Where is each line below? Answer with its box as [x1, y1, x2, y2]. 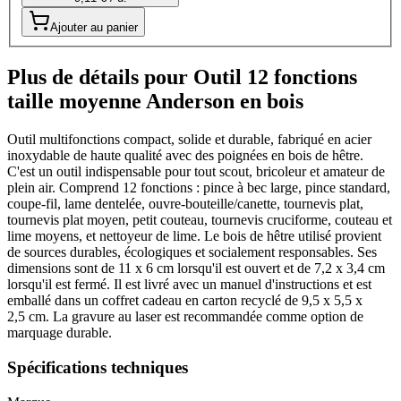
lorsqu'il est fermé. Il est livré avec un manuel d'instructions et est [7, 277, 371, 293]
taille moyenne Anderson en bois [7, 90, 303, 114]
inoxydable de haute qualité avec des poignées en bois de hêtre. [7, 148, 363, 164]
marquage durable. [7, 325, 112, 341]
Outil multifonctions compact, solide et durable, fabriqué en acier [7, 132, 371, 148]
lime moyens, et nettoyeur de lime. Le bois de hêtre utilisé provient [7, 228, 381, 244]
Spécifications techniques [7, 358, 188, 377]
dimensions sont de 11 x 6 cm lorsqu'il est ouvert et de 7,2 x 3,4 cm [7, 260, 385, 277]
